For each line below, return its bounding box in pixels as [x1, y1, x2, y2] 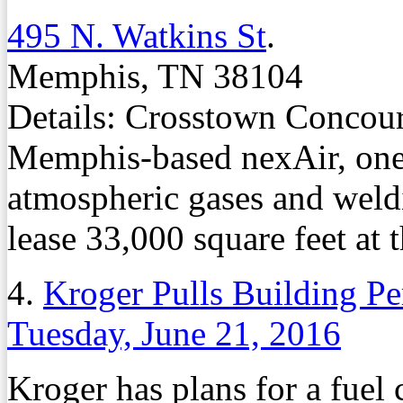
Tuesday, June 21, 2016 [7, 313, 341, 353]
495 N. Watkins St [7, 15, 266, 55]
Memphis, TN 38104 [7, 56, 303, 95]
